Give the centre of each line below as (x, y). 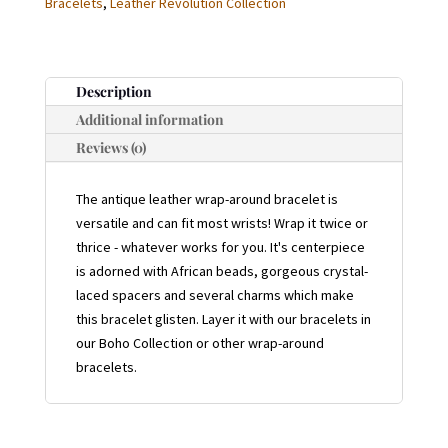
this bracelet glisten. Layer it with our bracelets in (223, 318)
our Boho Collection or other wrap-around (199, 342)
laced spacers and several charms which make (214, 294)
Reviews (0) (110, 147)
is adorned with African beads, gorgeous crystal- (221, 270)
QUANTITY (75, 43)
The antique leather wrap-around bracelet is (206, 198)
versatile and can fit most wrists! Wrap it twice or (221, 222)
